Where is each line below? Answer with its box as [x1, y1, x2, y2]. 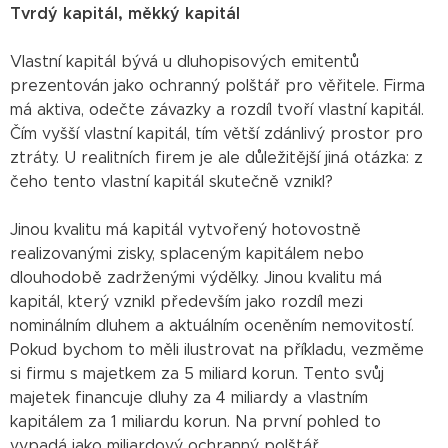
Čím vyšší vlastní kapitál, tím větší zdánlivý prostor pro [10, 125, 423, 142]
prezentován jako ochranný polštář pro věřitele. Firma [10, 77, 425, 94]
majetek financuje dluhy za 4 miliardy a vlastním [10, 389, 368, 406]
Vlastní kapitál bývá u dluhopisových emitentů [10, 53, 359, 70]
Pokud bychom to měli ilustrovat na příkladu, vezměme [10, 341, 424, 358]
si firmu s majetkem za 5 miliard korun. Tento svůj [10, 365, 384, 382]
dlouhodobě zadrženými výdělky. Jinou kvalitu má [10, 269, 382, 286]
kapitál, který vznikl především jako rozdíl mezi [10, 293, 363, 310]
